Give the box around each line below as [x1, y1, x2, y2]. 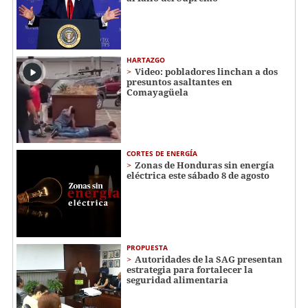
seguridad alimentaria [126, 274, 228, 286]
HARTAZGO [126, 54, 165, 65]
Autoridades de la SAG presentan [135, 253, 283, 265]
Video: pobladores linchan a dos [135, 65, 278, 78]
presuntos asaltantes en [126, 75, 232, 88]
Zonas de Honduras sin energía [135, 159, 274, 172]
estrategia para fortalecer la [126, 263, 253, 276]
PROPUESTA [126, 243, 168, 252]
